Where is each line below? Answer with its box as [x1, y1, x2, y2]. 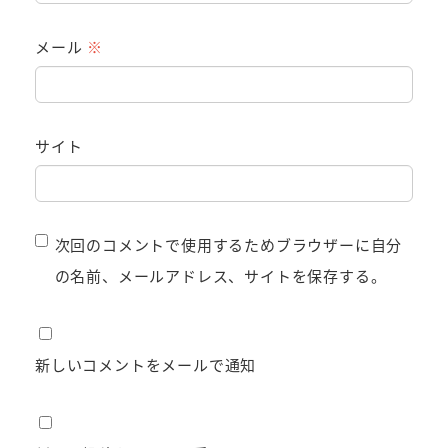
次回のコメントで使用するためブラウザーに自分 [54, 234, 403, 256]
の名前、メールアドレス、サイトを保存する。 [54, 265, 387, 287]
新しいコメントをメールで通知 [35, 354, 257, 376]
